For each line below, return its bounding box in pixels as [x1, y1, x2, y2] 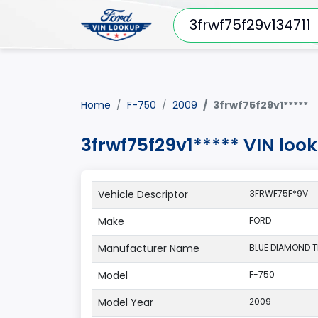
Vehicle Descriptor [98, 187, 188, 202]
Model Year [98, 295, 153, 309]
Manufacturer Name [98, 241, 199, 256]
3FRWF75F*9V [249, 187, 308, 199]
